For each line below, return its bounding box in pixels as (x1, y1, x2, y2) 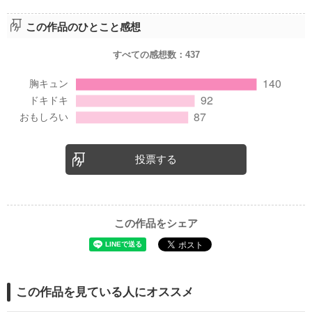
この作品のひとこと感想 (25, 20, 141, 33)
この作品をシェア (114, 217, 198, 229)
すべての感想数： (112, 49, 185, 60)
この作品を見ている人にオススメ (15, 285, 194, 299)
